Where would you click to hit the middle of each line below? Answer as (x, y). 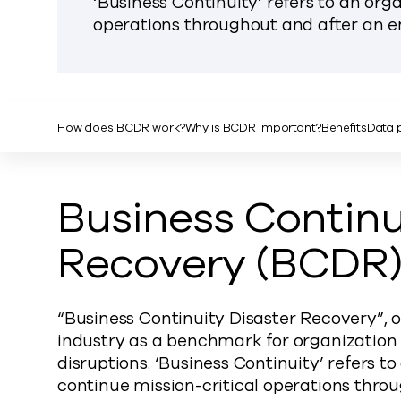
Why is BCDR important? (253, 128)
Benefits (344, 128)
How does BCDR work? (121, 128)
